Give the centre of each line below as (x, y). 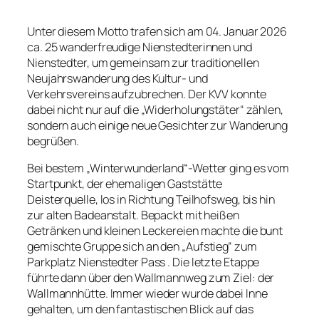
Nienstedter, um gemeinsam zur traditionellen (143, 62)
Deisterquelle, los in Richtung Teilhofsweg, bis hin (151, 200)
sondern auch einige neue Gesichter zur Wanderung (158, 125)
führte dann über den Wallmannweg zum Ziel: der (151, 278)
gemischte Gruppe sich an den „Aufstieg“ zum (142, 247)
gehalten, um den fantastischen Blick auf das (140, 309)
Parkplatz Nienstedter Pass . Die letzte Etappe (143, 262)
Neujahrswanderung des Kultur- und (117, 78)
